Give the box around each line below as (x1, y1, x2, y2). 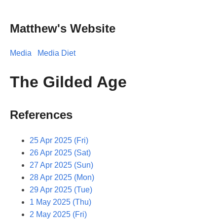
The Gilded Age (10, 73, 127, 91)
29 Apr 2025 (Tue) (30, 185, 92, 194)
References (10, 108, 73, 121)
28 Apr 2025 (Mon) (30, 173, 94, 182)
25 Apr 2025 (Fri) (30, 136, 88, 145)
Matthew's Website (10, 21, 115, 35)
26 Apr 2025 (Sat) (30, 148, 91, 157)
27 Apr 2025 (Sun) (30, 160, 93, 169)
